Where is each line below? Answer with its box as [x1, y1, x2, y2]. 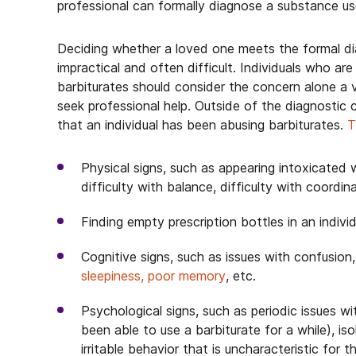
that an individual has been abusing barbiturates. [57, 117, 347, 133]
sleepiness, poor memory [81, 268, 226, 284]
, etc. [226, 268, 256, 284]
